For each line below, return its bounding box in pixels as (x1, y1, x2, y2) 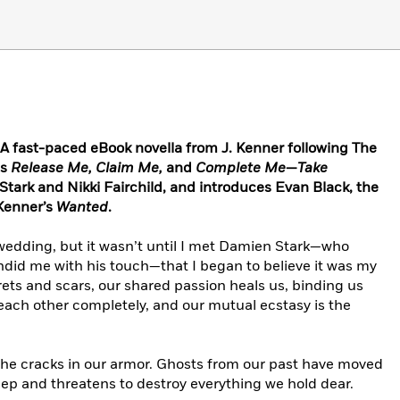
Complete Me (196, 158, 286, 178)
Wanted (56, 197, 108, 217)
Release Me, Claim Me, (11, 158, 162, 178)
